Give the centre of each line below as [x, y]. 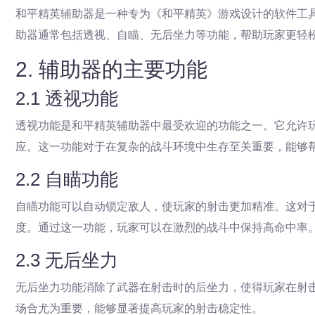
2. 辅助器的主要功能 [111, 69]
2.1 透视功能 [67, 98]
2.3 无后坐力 [67, 260]
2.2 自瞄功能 [67, 179]
